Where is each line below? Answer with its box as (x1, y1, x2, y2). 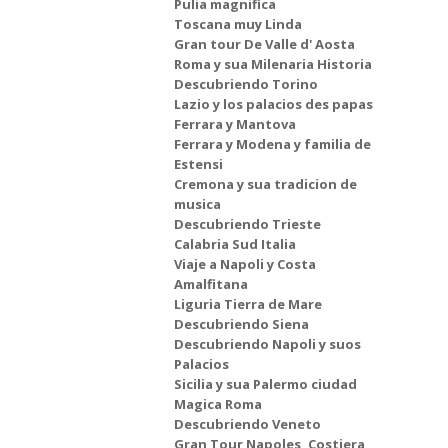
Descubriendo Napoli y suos (174, 335, 361, 353)
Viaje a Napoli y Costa (174, 255, 316, 273)
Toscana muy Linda (174, 15, 302, 33)
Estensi (174, 155, 223, 173)
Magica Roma (174, 395, 262, 413)
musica (174, 195, 221, 213)
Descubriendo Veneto (174, 415, 321, 433)
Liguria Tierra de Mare (174, 295, 322, 313)
